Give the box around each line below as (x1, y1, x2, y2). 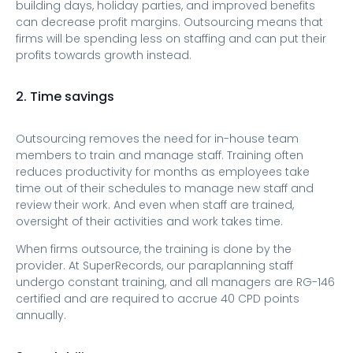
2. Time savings (16, 87, 114, 106)
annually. (16, 307, 66, 324)
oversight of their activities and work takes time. (16, 213, 283, 229)
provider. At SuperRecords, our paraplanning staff (16, 258, 293, 274)
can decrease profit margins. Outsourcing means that (16, 14, 323, 30)
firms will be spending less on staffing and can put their (16, 31, 326, 46)
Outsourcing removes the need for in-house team (16, 130, 299, 147)
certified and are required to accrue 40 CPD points (16, 291, 299, 307)
